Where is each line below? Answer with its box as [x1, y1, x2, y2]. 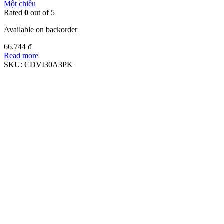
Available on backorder [4, 25, 77, 34]
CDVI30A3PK [24, 60, 73, 69]
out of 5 [28, 8, 55, 17]
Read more [4, 51, 38, 60]
